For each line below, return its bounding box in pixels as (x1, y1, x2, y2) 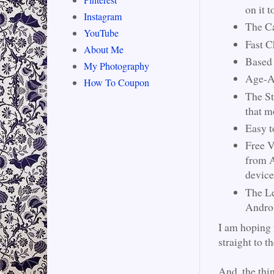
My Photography (84, 59, 149, 73)
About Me (84, 43, 124, 56)
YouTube (84, 26, 119, 40)
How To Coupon (84, 76, 149, 89)
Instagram (84, 10, 122, 23)
